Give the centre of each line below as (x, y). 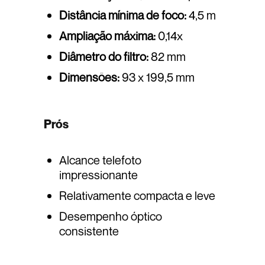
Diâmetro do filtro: (104, 56)
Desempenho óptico (111, 216)
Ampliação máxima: (107, 35)
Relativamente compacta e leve (137, 195)
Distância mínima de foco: (123, 15)
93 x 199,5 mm (157, 77)
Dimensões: (89, 77)
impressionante (98, 174)
